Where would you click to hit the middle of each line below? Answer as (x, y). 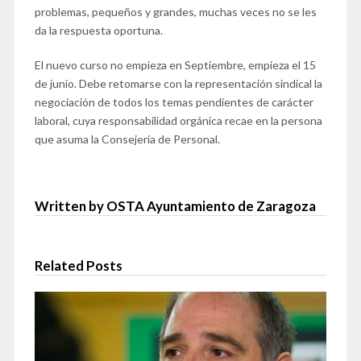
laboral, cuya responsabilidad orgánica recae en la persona (178, 121)
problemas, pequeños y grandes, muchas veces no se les (175, 12)
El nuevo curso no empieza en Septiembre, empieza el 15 (175, 65)
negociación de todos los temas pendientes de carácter (174, 102)
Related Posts (78, 266)
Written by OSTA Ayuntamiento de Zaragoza (175, 206)
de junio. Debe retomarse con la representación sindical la (178, 84)
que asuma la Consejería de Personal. (127, 139)
